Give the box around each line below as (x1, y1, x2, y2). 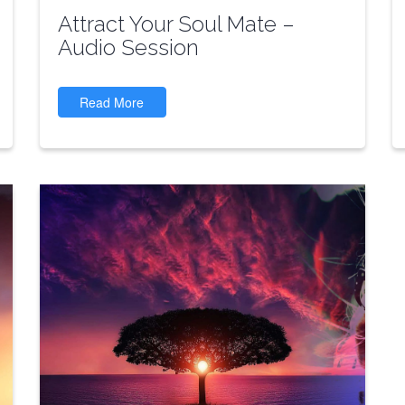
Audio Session (57, 34, 199, 61)
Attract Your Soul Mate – (57, 11, 295, 37)
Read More (80, 93, 145, 111)
